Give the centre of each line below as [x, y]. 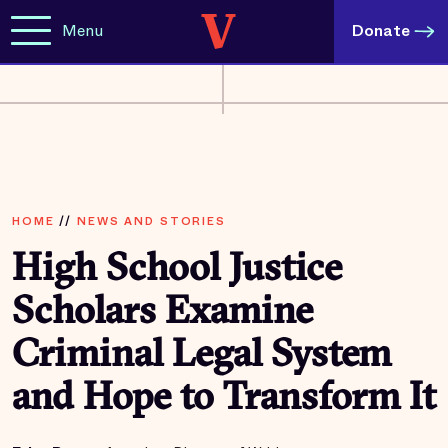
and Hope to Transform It [224, 399]
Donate [381, 30]
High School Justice [177, 270]
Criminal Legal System [201, 356]
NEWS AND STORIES [151, 221]
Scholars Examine [162, 313]
